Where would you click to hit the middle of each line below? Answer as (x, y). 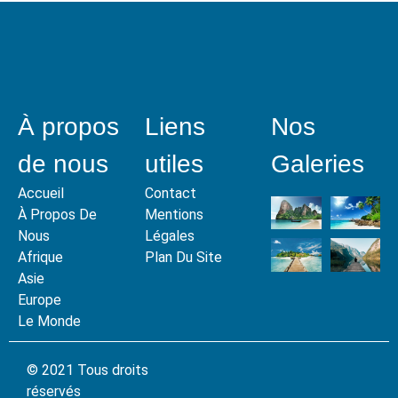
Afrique (40, 258)
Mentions (174, 215)
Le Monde (49, 322)
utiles (174, 164)
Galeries (318, 164)
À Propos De (57, 215)
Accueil (41, 194)
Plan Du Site (183, 258)
